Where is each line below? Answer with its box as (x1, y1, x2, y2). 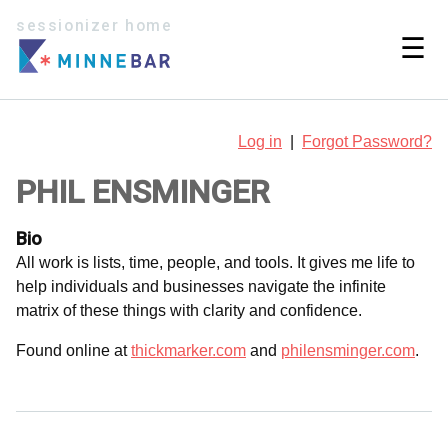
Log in (238, 132, 282, 150)
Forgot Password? (302, 132, 432, 150)
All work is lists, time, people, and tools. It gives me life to (16, 253, 415, 271)
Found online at (16, 341, 131, 359)
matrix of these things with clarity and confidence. (16, 301, 362, 319)
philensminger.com (281, 341, 415, 359)
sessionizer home (16, 17, 173, 35)
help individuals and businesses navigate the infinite (16, 277, 386, 295)
